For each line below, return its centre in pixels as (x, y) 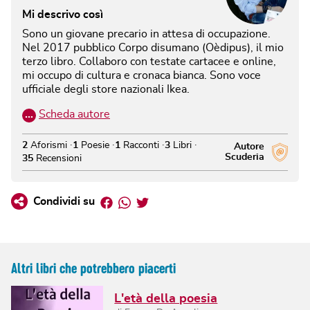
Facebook (136, 200)
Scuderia (245, 157)
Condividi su (64, 201)
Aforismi (47, 145)
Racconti (140, 145)
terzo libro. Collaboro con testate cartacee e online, (149, 61)
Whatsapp (156, 200)
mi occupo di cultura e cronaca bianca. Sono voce (142, 75)
